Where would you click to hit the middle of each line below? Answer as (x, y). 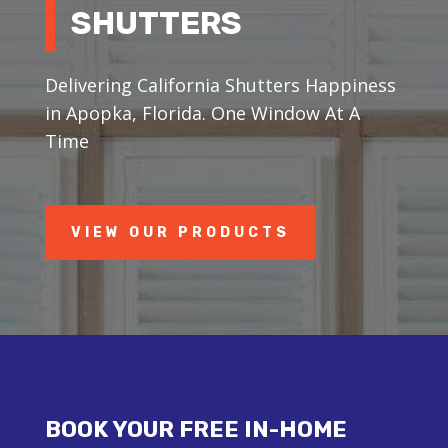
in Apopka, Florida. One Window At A (202, 112)
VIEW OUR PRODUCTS (180, 232)
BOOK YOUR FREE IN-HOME (195, 429)
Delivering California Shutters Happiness (220, 84)
